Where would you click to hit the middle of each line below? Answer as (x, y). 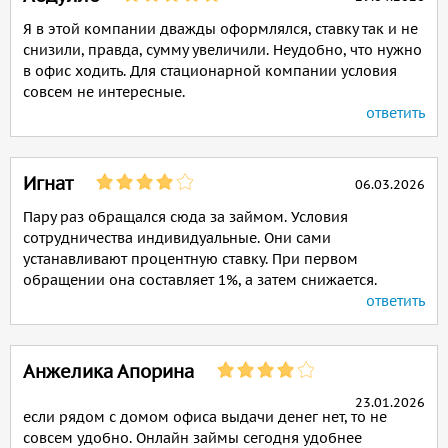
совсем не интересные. (104, 92)
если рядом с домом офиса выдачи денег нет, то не (205, 417)
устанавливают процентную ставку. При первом (190, 259)
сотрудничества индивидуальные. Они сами (177, 238)
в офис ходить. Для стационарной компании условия (210, 71)
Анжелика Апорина (108, 371)
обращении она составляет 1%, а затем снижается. (200, 280)
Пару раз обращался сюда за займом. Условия (185, 217)
